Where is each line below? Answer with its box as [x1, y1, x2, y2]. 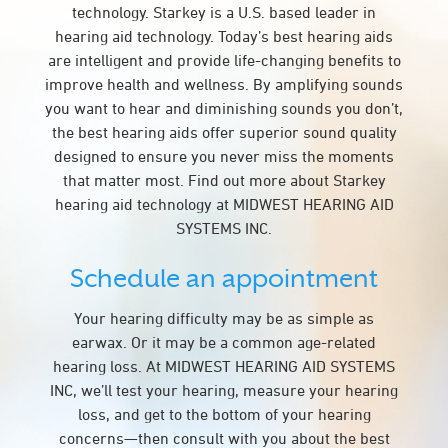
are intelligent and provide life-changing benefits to [47, 51, 401, 69]
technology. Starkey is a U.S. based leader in [72, 3, 376, 21]
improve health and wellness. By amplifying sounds [45, 75, 403, 93]
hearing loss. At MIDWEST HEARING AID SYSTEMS [53, 357, 395, 375]
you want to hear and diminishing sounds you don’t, [45, 99, 403, 117]
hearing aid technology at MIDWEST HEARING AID [54, 195, 394, 213]
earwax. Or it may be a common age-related [72, 333, 376, 351]
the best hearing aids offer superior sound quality [51, 123, 397, 141]
